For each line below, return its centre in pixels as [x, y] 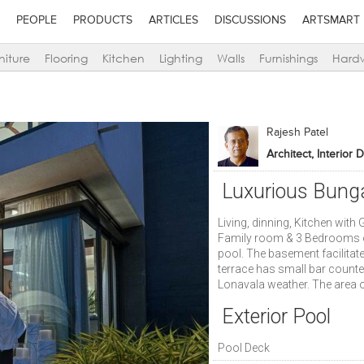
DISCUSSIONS [250, 20]
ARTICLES [173, 20]
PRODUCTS [102, 20]
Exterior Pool [276, 316]
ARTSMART [331, 20]
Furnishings [288, 58]
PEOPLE [36, 20]
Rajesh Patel [297, 132]
